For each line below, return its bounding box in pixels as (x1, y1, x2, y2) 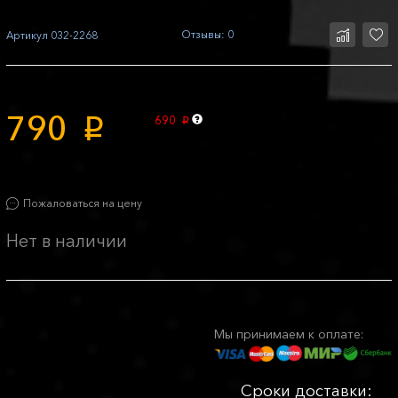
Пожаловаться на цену (23, 196, 142, 211)
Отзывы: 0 (181, 28, 234, 42)
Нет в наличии (6, 230, 127, 252)
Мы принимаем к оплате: (214, 326, 363, 343)
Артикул (6, 28, 48, 42)
